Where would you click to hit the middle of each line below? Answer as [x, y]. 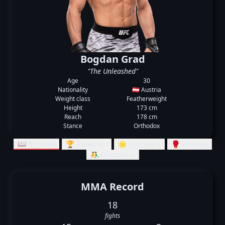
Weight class [73, 99]
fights [113, 216]
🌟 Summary [139, 144]
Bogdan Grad [113, 59]
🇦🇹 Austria [147, 90]
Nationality [73, 90]
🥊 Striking [189, 144]
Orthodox [147, 126]
